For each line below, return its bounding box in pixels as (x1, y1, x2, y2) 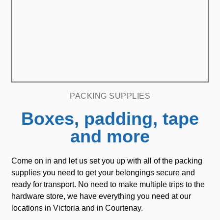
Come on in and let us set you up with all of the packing (11, 157, 202, 165)
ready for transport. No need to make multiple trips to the (11, 180, 205, 189)
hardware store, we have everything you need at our (11, 192, 191, 200)
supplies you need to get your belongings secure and (11, 168, 195, 177)
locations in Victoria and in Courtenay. (11, 204, 143, 212)
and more (70, 126, 150, 146)
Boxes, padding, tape (21, 109, 199, 129)
